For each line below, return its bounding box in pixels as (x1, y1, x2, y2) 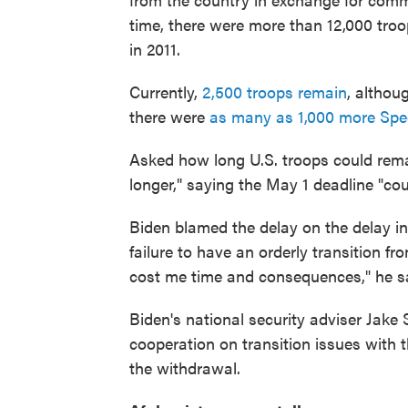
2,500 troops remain (202, 80, 347, 103)
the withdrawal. (129, 356, 240, 379)
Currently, (129, 80, 202, 103)
